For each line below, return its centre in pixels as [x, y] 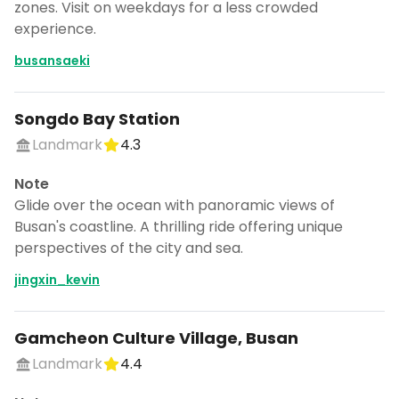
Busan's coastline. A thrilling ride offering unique [179, 227]
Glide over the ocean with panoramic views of [175, 205]
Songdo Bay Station [97, 119]
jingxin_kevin [57, 280]
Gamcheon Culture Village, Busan [156, 338]
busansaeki [52, 61]
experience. [55, 29]
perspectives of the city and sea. [129, 248]
